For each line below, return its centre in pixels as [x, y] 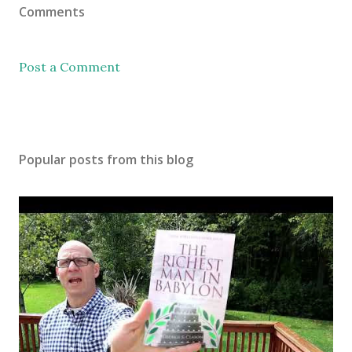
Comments [52, 12]
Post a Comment [70, 67]
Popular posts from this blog [106, 159]
